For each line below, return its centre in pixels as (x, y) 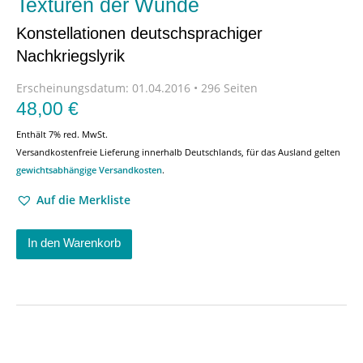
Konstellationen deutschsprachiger (139, 33)
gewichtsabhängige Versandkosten (89, 170)
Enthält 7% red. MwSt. (62, 134)
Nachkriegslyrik (70, 56)
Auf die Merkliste (83, 200)
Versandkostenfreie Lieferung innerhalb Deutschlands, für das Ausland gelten (178, 152)
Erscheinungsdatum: (73, 88)
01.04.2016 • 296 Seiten (193, 88)
